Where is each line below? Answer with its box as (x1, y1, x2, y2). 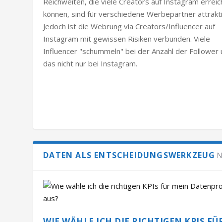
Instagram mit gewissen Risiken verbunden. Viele (43, 33, 211, 44)
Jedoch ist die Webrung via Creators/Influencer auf (43, 21, 216, 31)
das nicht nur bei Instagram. (43, 58, 138, 68)
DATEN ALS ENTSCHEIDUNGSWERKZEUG (43, 149, 216, 161)
